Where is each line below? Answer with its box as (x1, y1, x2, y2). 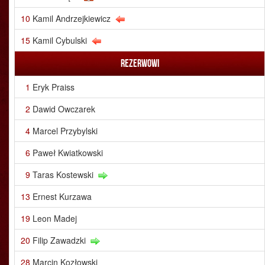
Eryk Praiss (33, 81, 75, 93)
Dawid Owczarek (33, 103, 95, 115)
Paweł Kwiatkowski (33, 147, 103, 159)
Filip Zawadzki (33, 234, 86, 246)
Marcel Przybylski (33, 125, 98, 137)
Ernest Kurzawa (33, 190, 92, 202)
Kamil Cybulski (33, 34, 87, 46)
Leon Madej (33, 212, 77, 224)
